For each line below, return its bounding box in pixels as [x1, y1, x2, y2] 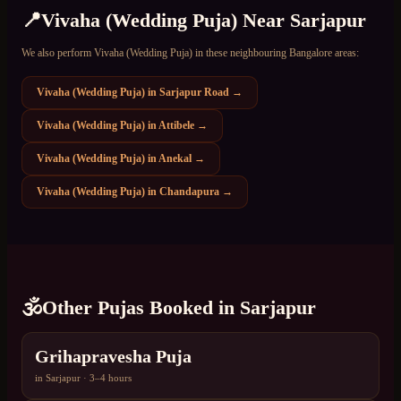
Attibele [158, 118, 194, 132]
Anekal [158, 151, 192, 165]
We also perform [21, 46, 94, 59]
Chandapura [159, 184, 219, 198]
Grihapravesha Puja [35, 346, 192, 367]
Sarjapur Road [159, 85, 229, 98]
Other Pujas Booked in [42, 296, 240, 320]
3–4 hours [90, 373, 132, 384]
